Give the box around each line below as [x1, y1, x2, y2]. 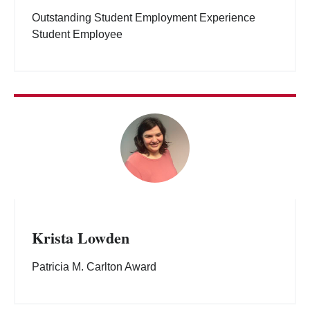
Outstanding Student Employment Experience [32, 12, 255, 24]
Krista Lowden [32, 226, 129, 250]
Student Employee [32, 28, 122, 41]
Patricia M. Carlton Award [32, 261, 156, 273]
